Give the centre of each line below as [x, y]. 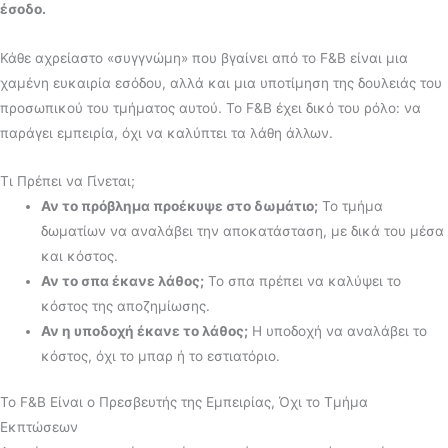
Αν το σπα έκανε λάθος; [123, 281]
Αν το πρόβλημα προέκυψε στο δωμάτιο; [180, 206]
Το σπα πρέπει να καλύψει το [303, 281]
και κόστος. [80, 256]
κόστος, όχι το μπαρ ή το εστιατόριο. [161, 356]
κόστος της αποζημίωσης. [126, 306]
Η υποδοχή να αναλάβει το [338, 331]
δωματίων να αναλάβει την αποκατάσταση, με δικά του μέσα [243, 231]
